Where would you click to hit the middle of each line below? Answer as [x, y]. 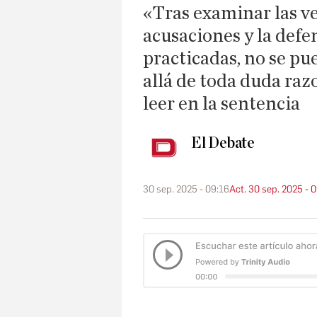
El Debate [223, 143]
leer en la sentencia [221, 104]
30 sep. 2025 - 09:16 [186, 190]
